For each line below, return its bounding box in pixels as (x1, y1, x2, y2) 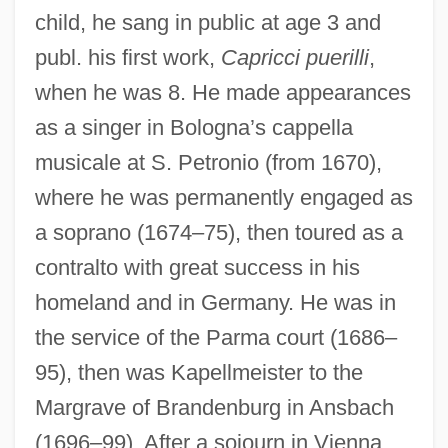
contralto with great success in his (34, 254, 360, 280)
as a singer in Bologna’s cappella (34, 114, 353, 140)
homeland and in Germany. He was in (34, 289, 396, 315)
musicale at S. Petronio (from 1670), (34, 149, 382, 175)
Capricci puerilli (220, 44, 369, 70)
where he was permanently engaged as (34, 184, 413, 210)
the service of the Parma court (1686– (34, 324, 397, 350)
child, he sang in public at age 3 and (34, 9, 381, 35)
